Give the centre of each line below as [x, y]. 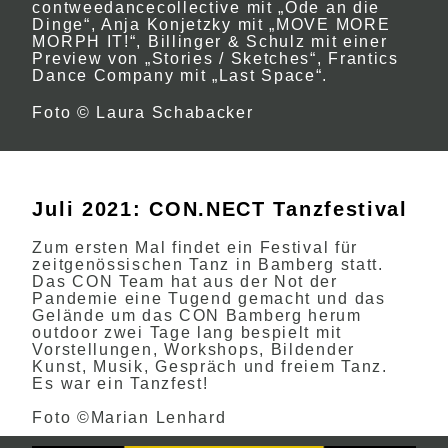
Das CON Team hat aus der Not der [185, 281]
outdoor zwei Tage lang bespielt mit [187, 332]
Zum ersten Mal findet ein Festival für [195, 247]
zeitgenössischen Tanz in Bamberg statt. [208, 264]
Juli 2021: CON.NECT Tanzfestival [220, 209]
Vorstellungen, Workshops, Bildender [193, 349]
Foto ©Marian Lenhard [129, 417]
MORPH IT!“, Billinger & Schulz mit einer [210, 41]
